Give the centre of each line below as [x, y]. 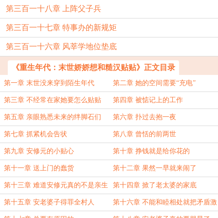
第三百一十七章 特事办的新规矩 [61, 27]
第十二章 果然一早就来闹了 [155, 168]
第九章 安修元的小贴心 [39, 151]
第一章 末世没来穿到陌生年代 [49, 83]
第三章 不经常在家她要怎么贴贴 [53, 100]
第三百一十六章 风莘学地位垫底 [61, 46]
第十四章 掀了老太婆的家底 [155, 185]
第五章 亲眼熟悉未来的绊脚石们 [53, 117]
